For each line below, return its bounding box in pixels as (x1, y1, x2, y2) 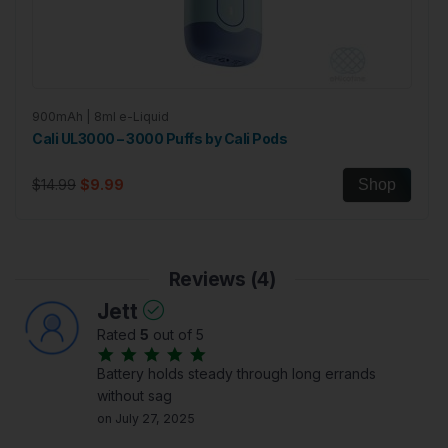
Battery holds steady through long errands (96, 365, 376, 383)
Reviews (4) (168, 267, 276, 292)
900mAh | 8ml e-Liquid (32, 109, 169, 125)
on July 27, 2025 (96, 411, 195, 427)
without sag (96, 387, 172, 405)
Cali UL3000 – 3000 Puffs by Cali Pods (32, 130, 288, 148)
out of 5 (148, 326, 204, 344)
